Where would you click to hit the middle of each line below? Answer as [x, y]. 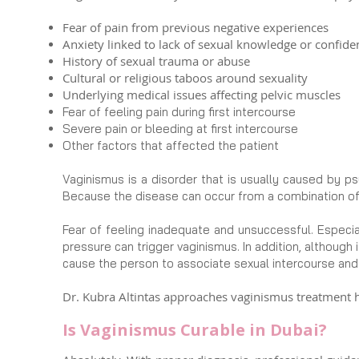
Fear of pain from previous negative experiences [196, 27]
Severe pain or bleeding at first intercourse [180, 129]
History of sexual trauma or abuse [156, 61]
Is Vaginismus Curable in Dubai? [195, 330]
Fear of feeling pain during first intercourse [179, 112]
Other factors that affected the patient [171, 145]
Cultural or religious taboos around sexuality [185, 78]
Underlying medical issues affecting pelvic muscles [202, 95]
